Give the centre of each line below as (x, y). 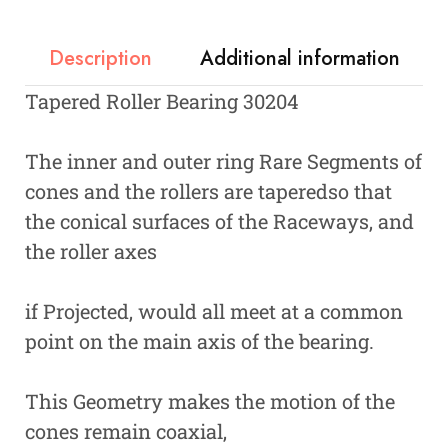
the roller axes (91, 251)
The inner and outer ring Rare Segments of (223, 161)
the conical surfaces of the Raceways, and (219, 221)
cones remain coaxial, (126, 431)
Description (100, 59)
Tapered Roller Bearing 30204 (162, 101)
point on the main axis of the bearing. (199, 341)
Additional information (300, 59)
